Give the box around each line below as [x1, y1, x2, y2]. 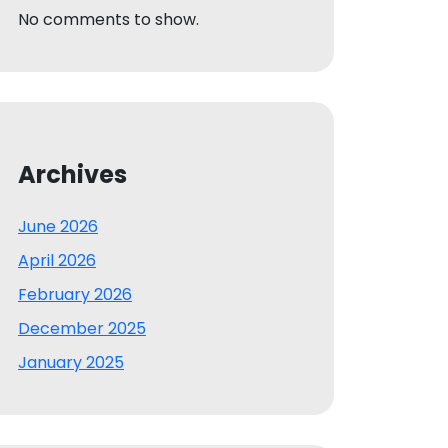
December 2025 [18, 316, 146, 340]
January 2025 [18, 350, 124, 374]
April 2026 [18, 248, 96, 272]
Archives [18, 157, 127, 191]
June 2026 [18, 214, 98, 238]
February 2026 [18, 282, 132, 306]
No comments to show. [18, 7, 199, 31]
